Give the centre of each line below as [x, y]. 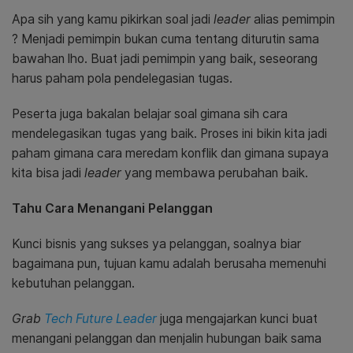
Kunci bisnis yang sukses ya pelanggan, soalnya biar [156, 244]
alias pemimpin [294, 20]
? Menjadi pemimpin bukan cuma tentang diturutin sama [165, 39]
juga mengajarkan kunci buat [239, 319]
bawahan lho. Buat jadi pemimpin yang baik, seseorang [165, 59]
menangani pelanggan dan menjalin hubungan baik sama [167, 339]
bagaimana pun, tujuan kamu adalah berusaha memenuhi [169, 264]
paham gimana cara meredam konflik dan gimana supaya [170, 154]
